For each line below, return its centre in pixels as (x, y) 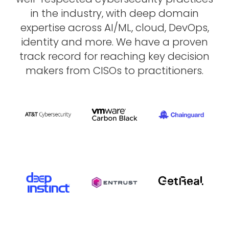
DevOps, (189, 28)
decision (189, 56)
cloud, (151, 28)
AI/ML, (118, 28)
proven (190, 42)
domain (179, 13)
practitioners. (170, 71)
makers (44, 71)
